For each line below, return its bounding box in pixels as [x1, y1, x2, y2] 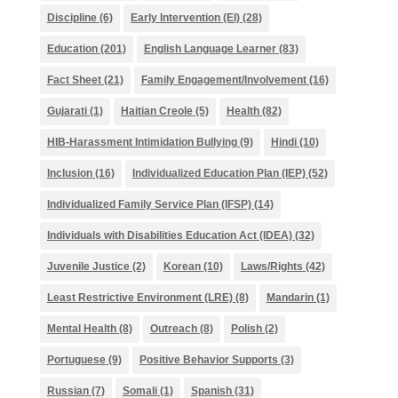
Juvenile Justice [46, 260, 130, 273]
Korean [163, 260, 201, 273]
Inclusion [46, 167, 92, 179]
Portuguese [46, 354, 106, 366]
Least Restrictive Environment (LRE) [46, 291, 233, 304]
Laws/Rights [240, 260, 303, 273]
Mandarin [266, 291, 314, 304]
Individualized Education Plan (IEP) [131, 167, 306, 179]
